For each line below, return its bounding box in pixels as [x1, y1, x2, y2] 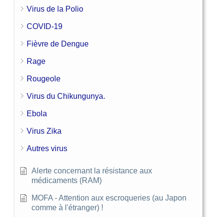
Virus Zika [27, 126, 62, 135]
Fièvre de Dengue [27, 39, 89, 48]
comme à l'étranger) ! [31, 203, 103, 212]
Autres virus [27, 144, 67, 153]
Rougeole [27, 74, 61, 83]
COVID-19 [27, 22, 62, 31]
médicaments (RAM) [31, 176, 102, 185]
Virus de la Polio [27, 4, 83, 13]
